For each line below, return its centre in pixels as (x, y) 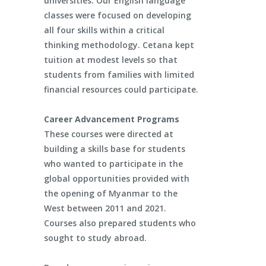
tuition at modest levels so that (111, 60)
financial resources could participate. (121, 90)
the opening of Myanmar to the (111, 194)
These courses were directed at (109, 134)
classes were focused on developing (118, 15)
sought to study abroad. (95, 238)
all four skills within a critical (104, 30)
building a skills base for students (115, 149)
